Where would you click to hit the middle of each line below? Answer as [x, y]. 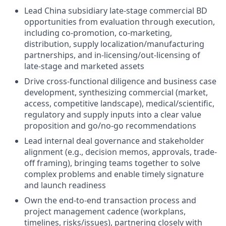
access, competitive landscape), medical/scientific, [119, 103]
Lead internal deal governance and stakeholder [114, 141]
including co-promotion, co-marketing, [98, 33]
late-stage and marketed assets [84, 66]
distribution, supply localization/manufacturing [114, 44]
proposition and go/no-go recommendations [110, 126]
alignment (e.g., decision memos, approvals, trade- [121, 152]
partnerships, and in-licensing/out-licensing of [112, 55]
